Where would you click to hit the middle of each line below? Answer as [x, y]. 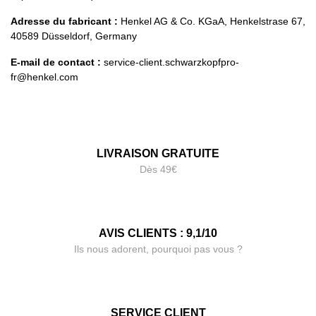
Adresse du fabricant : [64, 21]
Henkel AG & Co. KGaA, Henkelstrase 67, [212, 21]
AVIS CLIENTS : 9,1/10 [158, 233]
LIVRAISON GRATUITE [158, 153]
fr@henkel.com [46, 77]
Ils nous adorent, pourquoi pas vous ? [158, 249]
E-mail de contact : [56, 62]
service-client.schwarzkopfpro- [170, 62]
